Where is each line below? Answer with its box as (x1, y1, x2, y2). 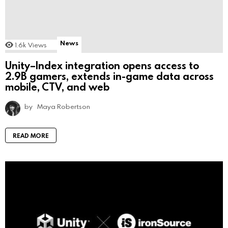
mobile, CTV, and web (5, 79, 109, 93)
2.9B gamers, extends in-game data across (5, 69, 214, 82)
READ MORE (13, 131, 49, 139)
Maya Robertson (37, 101, 90, 111)
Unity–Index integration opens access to (5, 58, 199, 72)
